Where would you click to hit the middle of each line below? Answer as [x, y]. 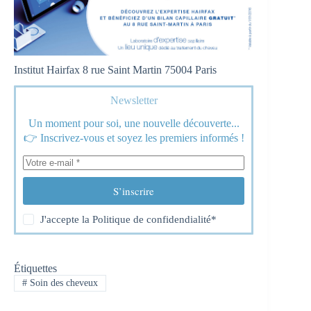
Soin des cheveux [62, 283]
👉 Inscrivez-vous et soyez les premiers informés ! [134, 138]
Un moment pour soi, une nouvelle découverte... [134, 124]
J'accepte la [67, 220]
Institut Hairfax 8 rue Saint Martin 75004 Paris [115, 70]
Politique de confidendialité [152, 220]
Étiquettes [35, 269]
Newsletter [134, 101]
